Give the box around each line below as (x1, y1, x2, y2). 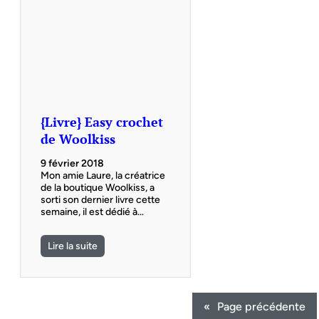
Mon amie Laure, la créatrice (41, 169, 165, 182)
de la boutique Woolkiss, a (41, 182, 155, 194)
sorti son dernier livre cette (41, 194, 160, 206)
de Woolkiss (41, 130, 115, 147)
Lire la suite (48, 240, 98, 253)
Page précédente (217, 299, 306, 313)
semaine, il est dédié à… (41, 206, 144, 219)
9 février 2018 (41, 157, 104, 170)
